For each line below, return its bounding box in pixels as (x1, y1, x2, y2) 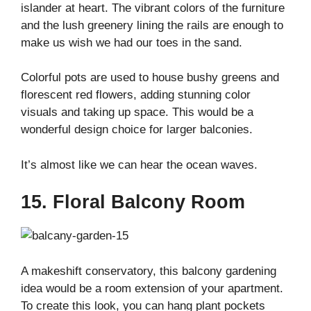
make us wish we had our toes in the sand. (21, 35, 242, 49)
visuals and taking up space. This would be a (21, 106, 253, 119)
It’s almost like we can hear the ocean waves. (21, 158, 258, 171)
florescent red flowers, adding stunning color (21, 88, 251, 102)
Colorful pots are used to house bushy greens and (21, 71, 279, 85)
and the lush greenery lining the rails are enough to (21, 18, 283, 32)
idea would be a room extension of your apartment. (21, 281, 283, 295)
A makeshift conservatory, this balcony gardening (21, 264, 276, 278)
